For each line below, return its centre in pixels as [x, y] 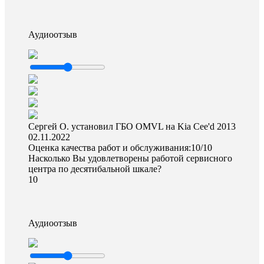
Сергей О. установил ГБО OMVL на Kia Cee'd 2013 [132, 126]
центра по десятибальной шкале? [95, 169]
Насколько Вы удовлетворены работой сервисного [130, 158]
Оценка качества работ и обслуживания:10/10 [120, 148]
